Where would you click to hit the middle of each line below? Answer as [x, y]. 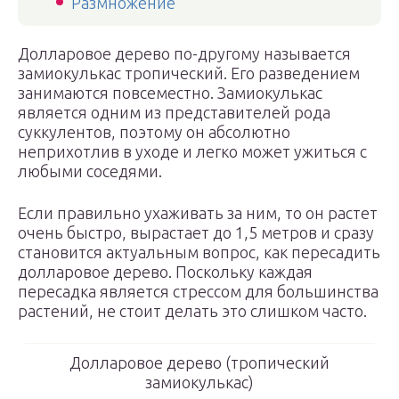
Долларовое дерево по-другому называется [184, 53]
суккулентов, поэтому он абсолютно [154, 132]
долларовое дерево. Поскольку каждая [165, 272]
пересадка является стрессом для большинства [198, 291]
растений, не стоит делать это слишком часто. [192, 311]
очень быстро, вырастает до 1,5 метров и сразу [196, 232]
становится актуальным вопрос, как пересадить [199, 252]
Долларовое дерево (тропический [199, 362]
